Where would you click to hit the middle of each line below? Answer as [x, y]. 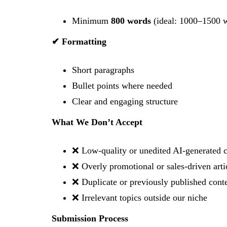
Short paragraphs [103, 70]
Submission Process [90, 218]
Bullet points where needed [122, 86]
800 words [131, 21]
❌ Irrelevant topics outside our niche [140, 198]
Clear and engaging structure [125, 101]
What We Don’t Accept [97, 122]
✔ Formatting [79, 42]
